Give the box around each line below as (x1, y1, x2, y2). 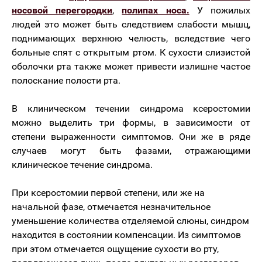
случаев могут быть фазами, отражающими (12, 145, 250, 156)
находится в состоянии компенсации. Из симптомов (12, 229, 241, 240)
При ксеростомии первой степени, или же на (12, 187, 205, 198)
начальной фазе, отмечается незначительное (12, 201, 211, 212)
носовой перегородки (12, 5, 113, 16)
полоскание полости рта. (12, 75, 120, 86)
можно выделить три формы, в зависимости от (12, 117, 250, 128)
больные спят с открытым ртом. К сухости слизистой (12, 47, 250, 58)
